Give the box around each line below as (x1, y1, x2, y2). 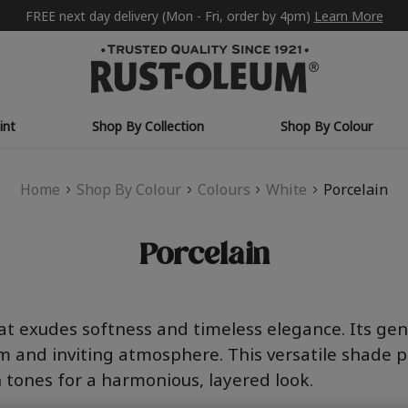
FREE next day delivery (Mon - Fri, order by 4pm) (25, 6, 314, 25)
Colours (197, 179, 250, 200)
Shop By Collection (91, 117, 204, 136)
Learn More (313, 6, 383, 25)
